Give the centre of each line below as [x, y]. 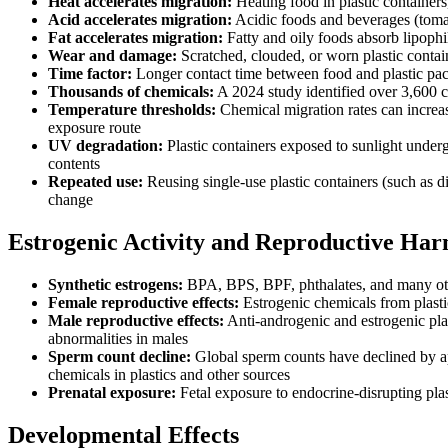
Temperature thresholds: [132, 109]
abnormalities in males [118, 338]
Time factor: [90, 73]
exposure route [94, 127]
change [70, 199]
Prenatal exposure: [112, 392]
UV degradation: [105, 145]
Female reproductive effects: [143, 302]
